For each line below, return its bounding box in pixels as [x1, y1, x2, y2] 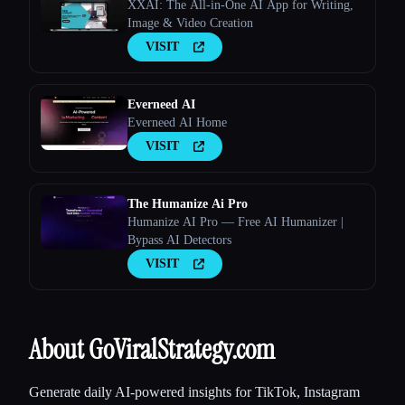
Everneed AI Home [127, 116, 227, 130]
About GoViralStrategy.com [29, 332, 275, 368]
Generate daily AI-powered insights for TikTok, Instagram [29, 384, 360, 400]
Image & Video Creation [127, 16, 253, 31]
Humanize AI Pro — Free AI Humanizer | [127, 215, 344, 230]
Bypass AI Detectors [127, 233, 231, 248]
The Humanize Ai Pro [127, 197, 248, 212]
